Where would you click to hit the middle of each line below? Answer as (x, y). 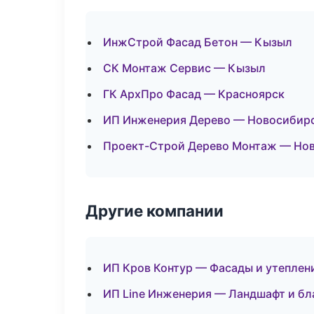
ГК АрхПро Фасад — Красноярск (194, 94)
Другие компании (155, 211)
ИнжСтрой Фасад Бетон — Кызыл (198, 42)
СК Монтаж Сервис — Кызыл (184, 68)
